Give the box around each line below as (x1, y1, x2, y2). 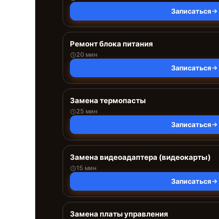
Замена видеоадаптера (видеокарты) (70, 153, 211, 162)
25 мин (76, 108, 97, 115)
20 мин (76, 51, 97, 58)
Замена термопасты (70, 96, 146, 105)
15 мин (76, 164, 96, 172)
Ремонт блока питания (70, 39, 153, 48)
